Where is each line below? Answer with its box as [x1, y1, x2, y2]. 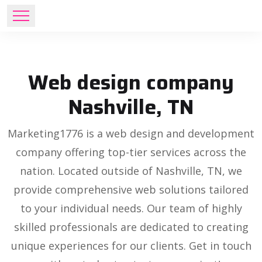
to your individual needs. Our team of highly [20, 201, 242, 215]
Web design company [28, 66, 234, 98]
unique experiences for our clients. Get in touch [11, 239, 251, 253]
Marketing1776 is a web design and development [8, 126, 254, 140]
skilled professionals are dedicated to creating [13, 220, 249, 234]
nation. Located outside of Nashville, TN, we [20, 164, 242, 178]
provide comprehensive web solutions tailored [13, 182, 249, 196]
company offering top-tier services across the [16, 145, 246, 159]
